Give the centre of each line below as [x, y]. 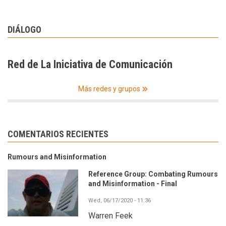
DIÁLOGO [24, 29]
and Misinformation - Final [133, 183]
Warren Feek [110, 215]
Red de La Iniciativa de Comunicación [90, 64]
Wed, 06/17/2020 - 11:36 [120, 200]
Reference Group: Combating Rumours [153, 174]
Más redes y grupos [109, 89]
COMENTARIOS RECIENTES [58, 134]
